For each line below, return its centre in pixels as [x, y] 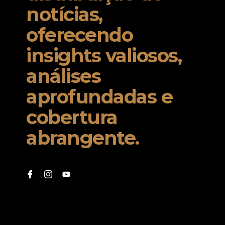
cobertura [72, 117]
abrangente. [83, 138]
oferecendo [79, 35]
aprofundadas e [99, 97]
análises [63, 76]
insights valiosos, [104, 55]
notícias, [64, 14]
